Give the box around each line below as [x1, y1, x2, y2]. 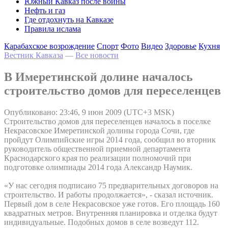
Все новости [75, 51, 119, 60]
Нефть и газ [24, 6, 65, 15]
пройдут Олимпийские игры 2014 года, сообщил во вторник [4, 135, 216, 144]
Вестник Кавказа [4, 51, 63, 60]
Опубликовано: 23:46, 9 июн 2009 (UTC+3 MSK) [4, 107, 174, 117]
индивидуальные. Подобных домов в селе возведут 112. [4, 217, 199, 226]
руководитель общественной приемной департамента [4, 144, 190, 153]
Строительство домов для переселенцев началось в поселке [4, 117, 211, 126]
